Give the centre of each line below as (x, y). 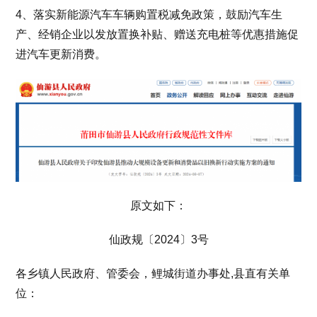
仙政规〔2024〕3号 (158, 239)
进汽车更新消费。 (61, 54)
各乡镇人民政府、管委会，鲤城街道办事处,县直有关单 (153, 273)
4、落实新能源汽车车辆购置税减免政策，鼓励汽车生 (149, 15)
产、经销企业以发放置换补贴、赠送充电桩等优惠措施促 (157, 34)
